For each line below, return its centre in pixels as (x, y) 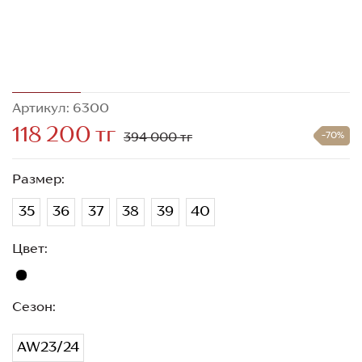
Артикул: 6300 (61, 107)
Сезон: (34, 306)
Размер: (38, 178)
